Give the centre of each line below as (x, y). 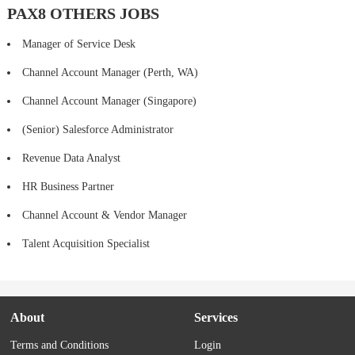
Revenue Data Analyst (71, 158)
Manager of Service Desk (78, 44)
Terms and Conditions (60, 345)
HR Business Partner (68, 187)
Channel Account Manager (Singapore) (109, 101)
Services (216, 318)
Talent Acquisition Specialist (86, 244)
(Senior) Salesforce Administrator (97, 130)
